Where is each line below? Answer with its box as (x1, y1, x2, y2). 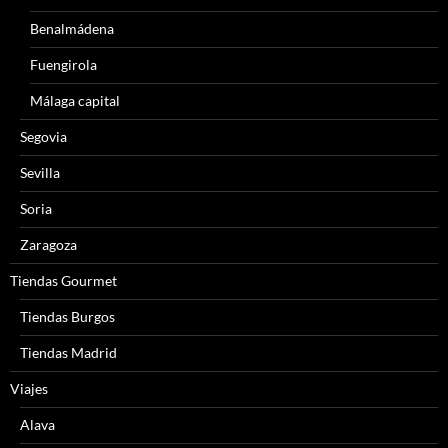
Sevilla (20, 164, 60, 182)
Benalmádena (30, 20, 114, 38)
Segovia (20, 128, 67, 146)
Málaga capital (30, 92, 120, 110)
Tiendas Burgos (20, 308, 115, 326)
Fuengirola (30, 56, 97, 74)
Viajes (10, 380, 48, 398)
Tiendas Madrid (20, 344, 117, 362)
